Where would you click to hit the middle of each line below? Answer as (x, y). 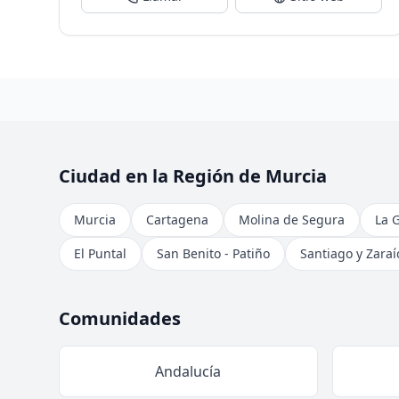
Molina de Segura (291, 220)
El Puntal (100, 253)
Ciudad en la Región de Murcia (192, 176)
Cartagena (177, 220)
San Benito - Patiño (213, 253)
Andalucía (188, 371)
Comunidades (119, 318)
